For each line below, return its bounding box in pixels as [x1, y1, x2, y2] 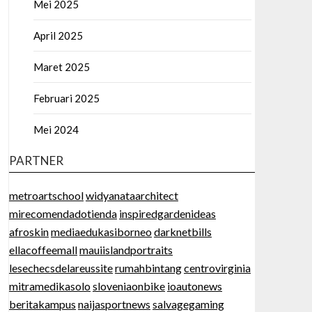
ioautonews [166, 279, 222, 292]
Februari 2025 [33, 92, 100, 104]
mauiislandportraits [79, 243, 173, 256]
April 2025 [33, 29, 83, 42]
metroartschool [8, 189, 84, 202]
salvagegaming [152, 297, 224, 311]
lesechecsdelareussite [8, 261, 113, 274]
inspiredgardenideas [118, 207, 216, 220]
